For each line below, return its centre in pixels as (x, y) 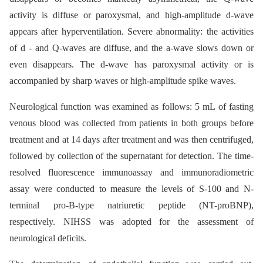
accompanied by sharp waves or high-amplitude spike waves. (123, 81)
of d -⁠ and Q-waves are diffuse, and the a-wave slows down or (131, 48)
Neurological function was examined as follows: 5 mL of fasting (131, 107)
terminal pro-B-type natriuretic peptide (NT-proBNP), (131, 205)
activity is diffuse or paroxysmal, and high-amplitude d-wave (131, 15)
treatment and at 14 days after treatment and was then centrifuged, (131, 139)
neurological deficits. (48, 238)
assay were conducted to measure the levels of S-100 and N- (131, 189)
